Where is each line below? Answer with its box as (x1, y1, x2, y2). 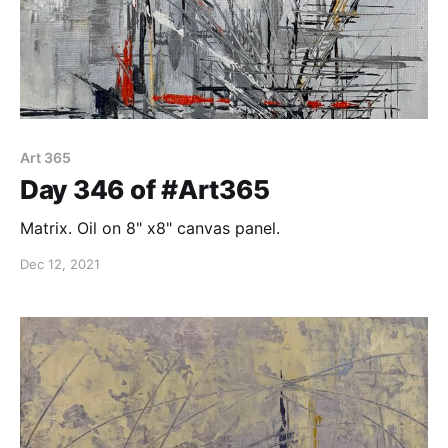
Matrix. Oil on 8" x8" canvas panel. (20, 218, 280, 239)
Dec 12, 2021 (20, 256, 100, 273)
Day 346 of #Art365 (20, 174, 270, 206)
